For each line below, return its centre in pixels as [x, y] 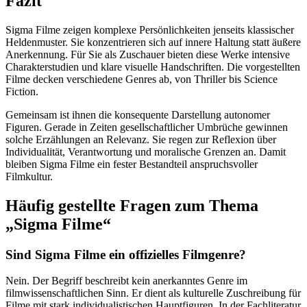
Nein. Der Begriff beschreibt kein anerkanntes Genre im [126, 281]
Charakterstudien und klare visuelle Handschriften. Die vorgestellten [153, 66]
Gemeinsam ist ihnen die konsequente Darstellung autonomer [138, 114]
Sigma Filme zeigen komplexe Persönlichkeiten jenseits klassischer [150, 29]
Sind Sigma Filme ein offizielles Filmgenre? [126, 254]
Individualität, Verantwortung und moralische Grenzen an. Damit [146, 151]
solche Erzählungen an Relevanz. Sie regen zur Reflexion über [141, 139]
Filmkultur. [29, 176]
